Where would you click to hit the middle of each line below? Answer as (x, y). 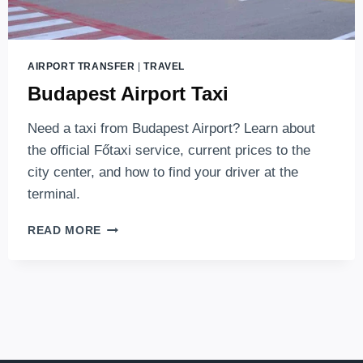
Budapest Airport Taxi (128, 93)
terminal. (54, 194)
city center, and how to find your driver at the (163, 172)
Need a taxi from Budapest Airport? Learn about (171, 128)
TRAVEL (164, 67)
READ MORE (65, 230)
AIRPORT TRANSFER (81, 67)
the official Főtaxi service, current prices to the (169, 150)
